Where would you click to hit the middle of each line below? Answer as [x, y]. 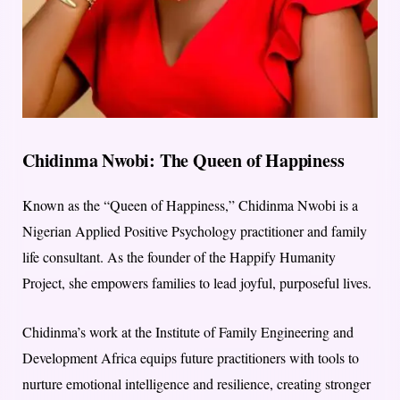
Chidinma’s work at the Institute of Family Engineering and [188, 331]
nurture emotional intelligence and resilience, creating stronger [196, 383]
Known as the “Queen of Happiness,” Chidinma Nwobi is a [190, 204]
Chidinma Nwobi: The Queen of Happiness [183, 160]
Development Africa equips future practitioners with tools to [191, 357]
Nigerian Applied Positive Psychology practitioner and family [195, 230]
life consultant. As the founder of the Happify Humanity [179, 256]
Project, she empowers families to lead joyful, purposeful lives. [197, 282]
